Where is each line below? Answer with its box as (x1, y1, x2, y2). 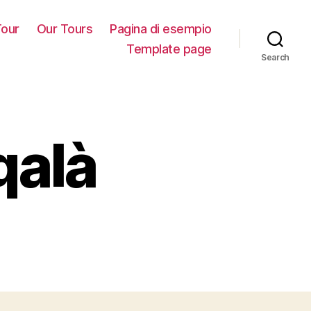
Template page (126, 41, 212, 56)
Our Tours (36, 21, 93, 36)
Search (260, 51, 290, 62)
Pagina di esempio (110, 21, 212, 36)
